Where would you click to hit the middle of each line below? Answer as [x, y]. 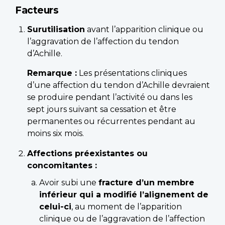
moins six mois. [55, 133]
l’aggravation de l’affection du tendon [103, 41]
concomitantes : [62, 165]
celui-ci [55, 206]
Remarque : [52, 73]
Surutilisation [56, 29]
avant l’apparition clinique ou [144, 29]
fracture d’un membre [146, 182]
